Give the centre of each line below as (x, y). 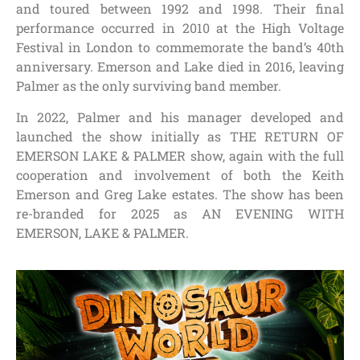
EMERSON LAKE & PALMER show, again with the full (180, 155)
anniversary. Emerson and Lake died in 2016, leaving (180, 67)
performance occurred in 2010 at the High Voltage (180, 28)
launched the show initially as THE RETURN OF (180, 136)
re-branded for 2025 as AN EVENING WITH (180, 213)
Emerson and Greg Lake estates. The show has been (180, 194)
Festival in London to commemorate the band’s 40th (180, 47)
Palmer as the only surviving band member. (149, 86)
